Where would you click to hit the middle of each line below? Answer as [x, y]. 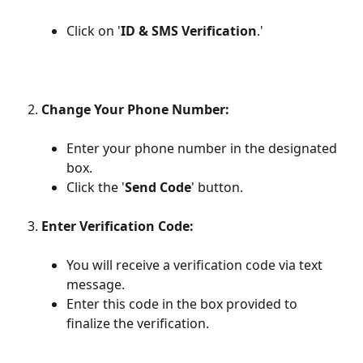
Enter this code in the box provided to [184, 303]
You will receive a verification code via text [196, 265]
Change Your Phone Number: [135, 109]
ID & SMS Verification [189, 31]
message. [96, 284]
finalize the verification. [138, 323]
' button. [217, 187]
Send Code [158, 187]
